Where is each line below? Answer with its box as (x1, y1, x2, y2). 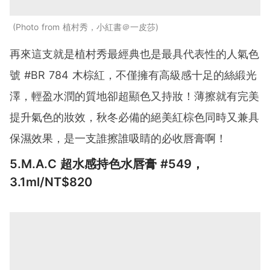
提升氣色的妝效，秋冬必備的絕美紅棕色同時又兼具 (10, 110, 259, 124)
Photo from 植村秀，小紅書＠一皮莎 (16, 21, 155, 32)
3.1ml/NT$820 (10, 174, 92, 189)
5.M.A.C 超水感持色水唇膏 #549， (10, 156, 204, 171)
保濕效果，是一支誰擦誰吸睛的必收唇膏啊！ (10, 131, 227, 145)
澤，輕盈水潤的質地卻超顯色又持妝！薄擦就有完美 (10, 89, 259, 102)
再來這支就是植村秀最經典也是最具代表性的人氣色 (10, 47, 259, 60)
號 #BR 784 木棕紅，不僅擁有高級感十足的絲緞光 (10, 68, 257, 81)
